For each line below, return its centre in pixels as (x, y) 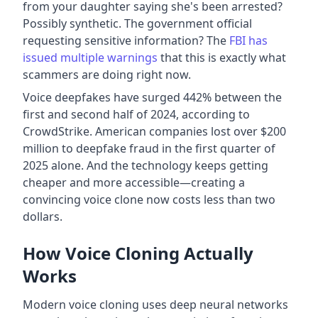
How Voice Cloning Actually (138, 253)
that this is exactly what (222, 57)
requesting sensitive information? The (126, 40)
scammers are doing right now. (107, 74)
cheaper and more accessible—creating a (134, 182)
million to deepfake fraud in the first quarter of (149, 148)
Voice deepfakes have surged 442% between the (152, 97)
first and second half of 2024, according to (136, 114)
